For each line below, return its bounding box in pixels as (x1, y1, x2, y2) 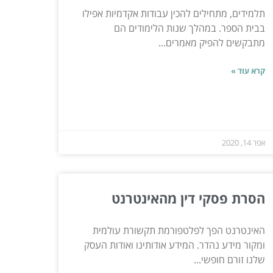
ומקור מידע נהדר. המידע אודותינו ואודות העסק (83, 238, 265, 252)
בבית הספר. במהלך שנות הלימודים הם (113, 21, 265, 35)
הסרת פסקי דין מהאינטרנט (111, 188, 265, 207)
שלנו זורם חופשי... (193, 252, 265, 266)
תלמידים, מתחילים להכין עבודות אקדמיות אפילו (82, 6, 265, 20)
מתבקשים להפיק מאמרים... (158, 35, 265, 49)
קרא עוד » (230, 65, 265, 76)
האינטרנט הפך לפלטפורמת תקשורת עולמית (92, 223, 265, 237)
